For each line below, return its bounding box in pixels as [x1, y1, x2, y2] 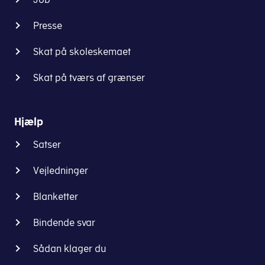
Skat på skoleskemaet [33, 46, 131, 57]
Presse [33, 20, 62, 31]
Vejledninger [33, 165, 88, 176]
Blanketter [33, 191, 78, 202]
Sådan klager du [33, 243, 106, 254]
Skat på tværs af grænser [33, 72, 145, 83]
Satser [33, 139, 61, 150]
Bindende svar [33, 217, 95, 228]
